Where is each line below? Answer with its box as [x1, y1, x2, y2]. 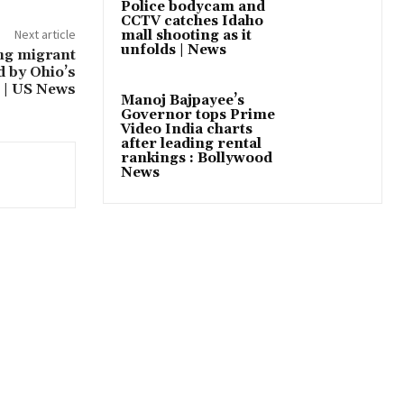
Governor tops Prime [121, 106, 275, 124]
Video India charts [121, 120, 252, 138]
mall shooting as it [121, 26, 252, 44]
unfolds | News [121, 41, 226, 59]
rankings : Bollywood [121, 149, 272, 167]
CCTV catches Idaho [121, 12, 263, 30]
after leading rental [121, 134, 262, 152]
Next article [14, 26, 76, 43]
